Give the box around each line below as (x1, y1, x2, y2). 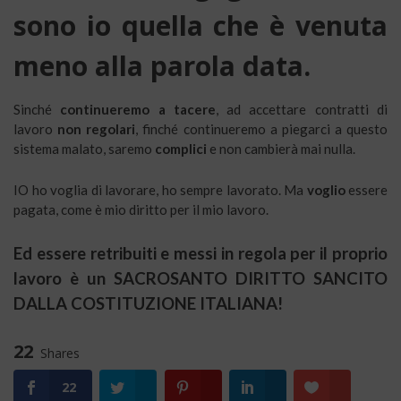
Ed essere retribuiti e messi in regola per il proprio (13, 243, 388, 263)
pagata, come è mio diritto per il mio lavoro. (13, 200, 269, 218)
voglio (306, 181, 346, 198)
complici (155, 140, 207, 157)
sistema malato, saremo (13, 140, 155, 157)
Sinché (13, 100, 61, 117)
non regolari (57, 120, 136, 137)
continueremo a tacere (60, 100, 216, 117)
